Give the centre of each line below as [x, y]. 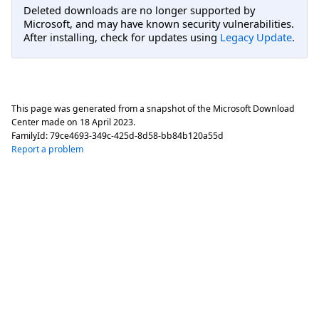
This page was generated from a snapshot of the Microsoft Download [153, 108]
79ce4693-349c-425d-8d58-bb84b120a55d [137, 135]
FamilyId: [31, 135]
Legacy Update [256, 37]
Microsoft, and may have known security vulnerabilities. [159, 24]
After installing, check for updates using [122, 37]
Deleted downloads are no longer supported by [139, 10]
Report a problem [47, 149]
